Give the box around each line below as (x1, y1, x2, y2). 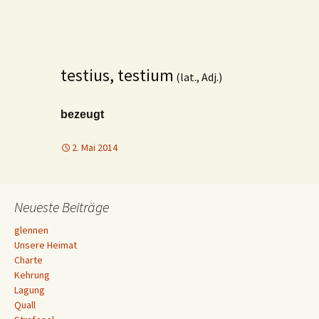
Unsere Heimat (14, 239, 77, 251)
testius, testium (61, 64, 174, 86)
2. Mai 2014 (72, 141, 117, 154)
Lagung (14, 283, 45, 296)
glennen (14, 224, 48, 236)
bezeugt (61, 108, 104, 120)
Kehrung (14, 268, 50, 281)
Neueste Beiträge (14, 198, 109, 216)
